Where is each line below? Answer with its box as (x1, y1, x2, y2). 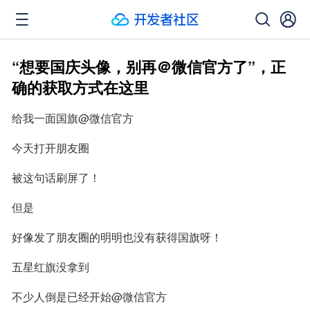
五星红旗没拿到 (12, 259, 89, 275)
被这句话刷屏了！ (12, 170, 100, 185)
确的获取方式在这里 (12, 76, 149, 98)
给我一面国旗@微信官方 (12, 110, 134, 126)
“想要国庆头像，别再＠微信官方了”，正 (12, 55, 286, 77)
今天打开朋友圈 (12, 140, 89, 156)
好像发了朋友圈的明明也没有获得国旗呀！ (12, 229, 222, 245)
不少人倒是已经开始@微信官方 (12, 289, 167, 304)
